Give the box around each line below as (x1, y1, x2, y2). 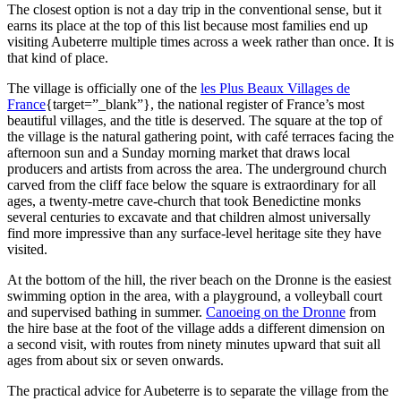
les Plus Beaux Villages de (200, 80, 350, 96)
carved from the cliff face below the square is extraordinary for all (7, 176, 376, 192)
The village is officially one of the (7, 80, 200, 96)
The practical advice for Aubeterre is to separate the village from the (7, 382, 388, 398)
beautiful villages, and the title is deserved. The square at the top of (7, 112, 382, 128)
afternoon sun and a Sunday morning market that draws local (7, 144, 350, 160)
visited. (7, 241, 47, 257)
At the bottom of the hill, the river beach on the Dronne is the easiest (7, 271, 391, 287)
